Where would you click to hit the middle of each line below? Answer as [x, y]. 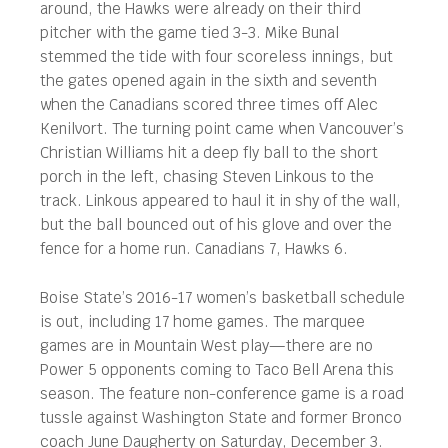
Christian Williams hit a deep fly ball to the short [209, 152]
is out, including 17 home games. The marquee [202, 321]
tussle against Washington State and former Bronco [221, 417]
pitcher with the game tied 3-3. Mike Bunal [189, 32]
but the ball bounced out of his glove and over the [216, 224]
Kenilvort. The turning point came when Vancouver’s [222, 128]
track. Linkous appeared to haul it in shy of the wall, [220, 200]
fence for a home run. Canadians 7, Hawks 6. [194, 248]
